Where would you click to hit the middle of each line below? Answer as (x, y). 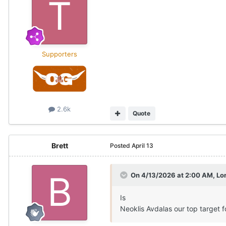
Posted (121, 146)
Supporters (60, 54)
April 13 (143, 146)
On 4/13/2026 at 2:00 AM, (174, 175)
